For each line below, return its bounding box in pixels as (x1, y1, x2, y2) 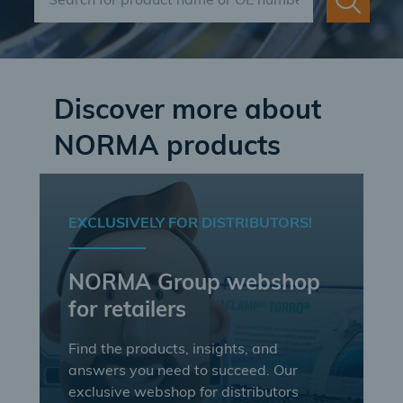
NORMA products (54, 134, 281, 162)
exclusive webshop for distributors (68, 386, 299, 400)
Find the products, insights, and (68, 343, 278, 357)
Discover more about (54, 98, 321, 126)
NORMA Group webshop (68, 273, 320, 295)
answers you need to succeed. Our (68, 364, 298, 379)
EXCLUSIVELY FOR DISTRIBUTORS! (68, 217, 312, 231)
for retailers (68, 300, 186, 322)
